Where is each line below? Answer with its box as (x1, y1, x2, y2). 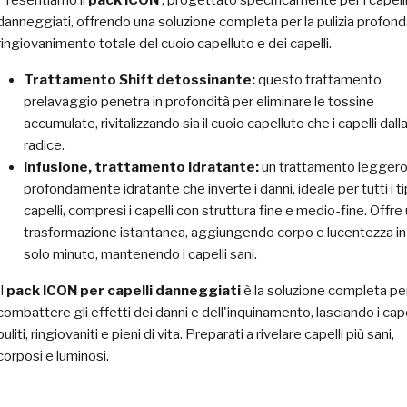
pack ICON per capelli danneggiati (6, 283, 241, 299)
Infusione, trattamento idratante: (24, 159, 259, 175)
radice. (24, 137, 65, 154)
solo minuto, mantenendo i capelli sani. (24, 246, 257, 263)
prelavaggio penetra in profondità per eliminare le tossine (24, 94, 374, 110)
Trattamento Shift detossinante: (24, 72, 255, 88)
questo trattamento (255, 72, 382, 88)
